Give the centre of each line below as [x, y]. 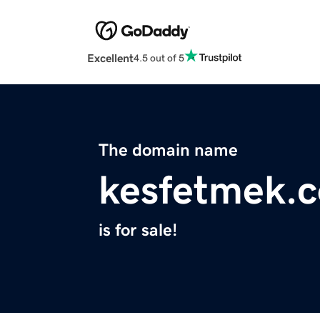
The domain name [168, 150]
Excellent [110, 58]
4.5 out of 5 [159, 57]
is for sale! [138, 230]
